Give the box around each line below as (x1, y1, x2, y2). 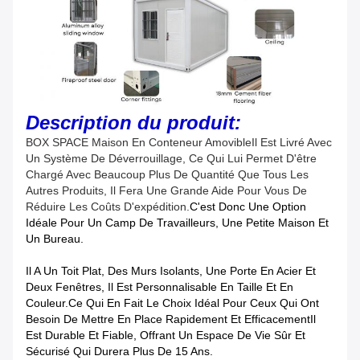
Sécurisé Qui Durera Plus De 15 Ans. (26, 344, 213, 358)
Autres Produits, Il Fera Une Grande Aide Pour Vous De (26, 183, 307, 197)
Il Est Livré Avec (252, 135, 332, 149)
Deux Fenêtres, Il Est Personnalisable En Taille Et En (26, 280, 293, 293)
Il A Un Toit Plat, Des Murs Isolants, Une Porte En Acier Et (26, 264, 316, 277)
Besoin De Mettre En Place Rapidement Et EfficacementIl (26, 312, 316, 325)
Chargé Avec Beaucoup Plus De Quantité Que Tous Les (26, 167, 309, 181)
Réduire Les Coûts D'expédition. (26, 199, 190, 213)
